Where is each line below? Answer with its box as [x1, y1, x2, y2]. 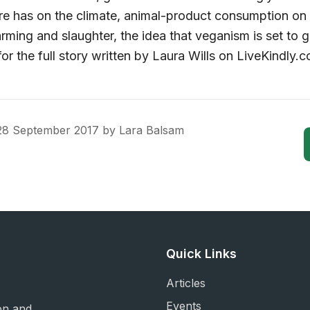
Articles [166, 275, 206, 290]
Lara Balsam [119, 122, 184, 137]
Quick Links [166, 246, 237, 261]
